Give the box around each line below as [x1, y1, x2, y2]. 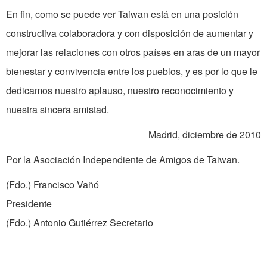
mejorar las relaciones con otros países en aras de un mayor [6, 45, 260, 60]
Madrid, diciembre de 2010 [148, 128, 261, 142]
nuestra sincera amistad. [6, 103, 109, 117]
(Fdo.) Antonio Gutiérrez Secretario [6, 216, 153, 230]
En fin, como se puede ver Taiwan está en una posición [6, 7, 238, 21]
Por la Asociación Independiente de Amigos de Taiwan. [6, 153, 240, 167]
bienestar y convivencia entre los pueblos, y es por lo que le [6, 64, 257, 79]
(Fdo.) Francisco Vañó [6, 178, 99, 192]
